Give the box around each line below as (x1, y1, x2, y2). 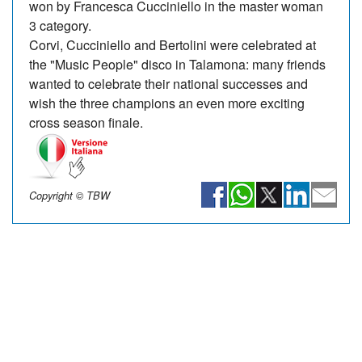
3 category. (29, 15, 91, 35)
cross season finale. (29, 112, 143, 132)
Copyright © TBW (29, 187, 110, 203)
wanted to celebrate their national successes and (29, 74, 308, 93)
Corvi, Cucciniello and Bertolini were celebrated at (29, 35, 316, 54)
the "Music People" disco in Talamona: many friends (29, 54, 326, 74)
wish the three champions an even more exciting (29, 93, 305, 112)
